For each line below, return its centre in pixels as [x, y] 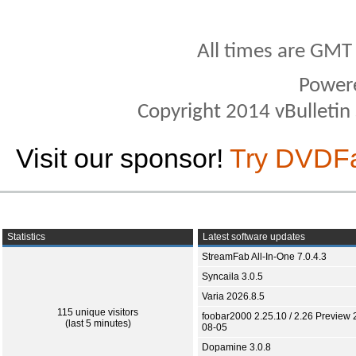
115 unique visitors [98, 312]
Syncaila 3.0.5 [232, 277]
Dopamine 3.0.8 [236, 347]
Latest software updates [253, 237]
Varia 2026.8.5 [233, 296]
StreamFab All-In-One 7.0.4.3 [264, 257]
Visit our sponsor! [123, 158]
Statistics [25, 237]
